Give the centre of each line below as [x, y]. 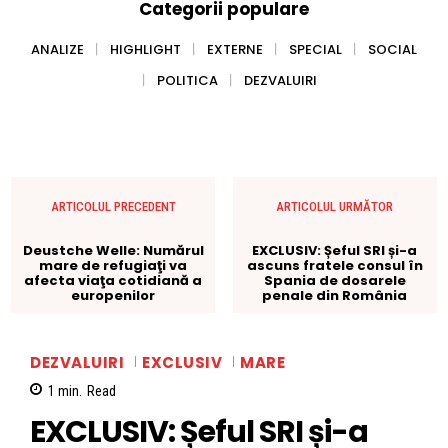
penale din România [335, 295]
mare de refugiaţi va [113, 265]
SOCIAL [392, 49]
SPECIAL [315, 49]
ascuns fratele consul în [334, 265]
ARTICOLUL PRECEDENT [113, 206]
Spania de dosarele [334, 280]
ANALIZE [57, 49]
